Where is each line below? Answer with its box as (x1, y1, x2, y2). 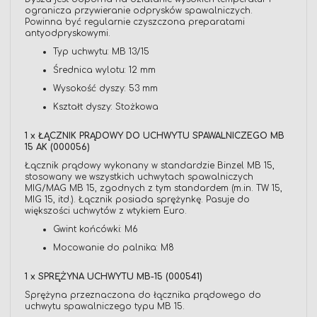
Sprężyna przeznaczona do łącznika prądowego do (25, 290, 261, 301)
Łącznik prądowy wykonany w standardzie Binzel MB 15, (25, 161, 275, 171)
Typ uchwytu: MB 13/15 (53, 47, 149, 57)
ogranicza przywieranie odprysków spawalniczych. (25, 6, 253, 16)
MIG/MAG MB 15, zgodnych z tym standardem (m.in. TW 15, (25, 183, 282, 194)
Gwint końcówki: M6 (53, 224, 138, 235)
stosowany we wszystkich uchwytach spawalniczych (25, 172, 253, 183)
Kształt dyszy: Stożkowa (53, 102, 158, 113)
